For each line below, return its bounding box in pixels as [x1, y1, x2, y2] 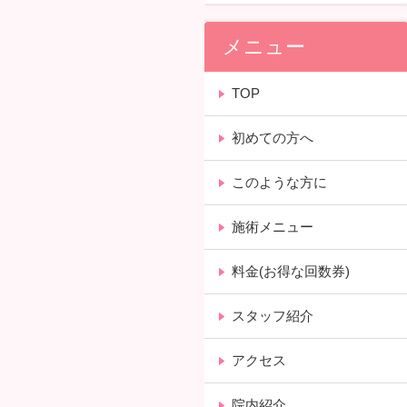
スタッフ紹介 [232, 307, 314, 323]
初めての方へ [232, 129, 314, 145]
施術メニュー [232, 218, 314, 234]
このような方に [232, 174, 328, 190]
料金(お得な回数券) [232, 263, 351, 279]
